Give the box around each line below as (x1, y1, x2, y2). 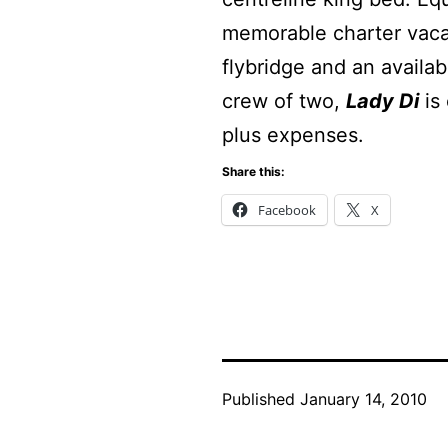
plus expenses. (222, 122, 364, 147)
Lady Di (346, 88, 419, 113)
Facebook (258, 200, 316, 219)
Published (222, 388, 300, 409)
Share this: (222, 163, 285, 179)
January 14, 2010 (300, 388, 427, 409)
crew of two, (222, 88, 346, 113)
